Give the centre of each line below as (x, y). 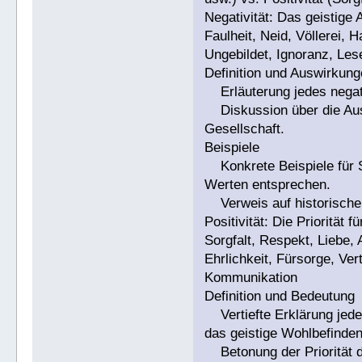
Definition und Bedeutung (280, 296)
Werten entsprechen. (268, 184)
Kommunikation (251, 277)
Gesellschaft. (245, 128)
